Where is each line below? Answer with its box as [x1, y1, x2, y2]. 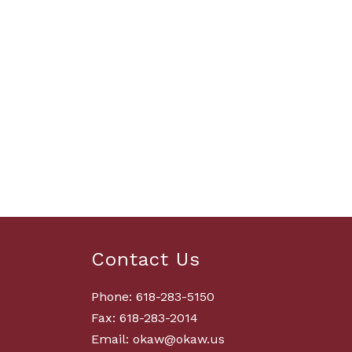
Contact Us [91, 248, 200, 271]
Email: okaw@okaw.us [91, 332, 225, 347]
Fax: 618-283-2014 [91, 310, 198, 326]
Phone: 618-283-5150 [91, 289, 214, 305]
